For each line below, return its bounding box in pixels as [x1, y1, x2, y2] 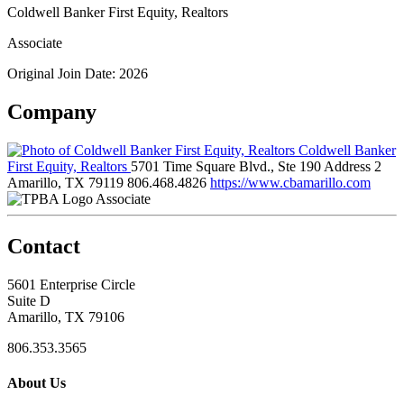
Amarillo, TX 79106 [7, 308, 124, 325]
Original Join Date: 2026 [7, 65, 148, 81]
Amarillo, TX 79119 [7, 174, 124, 190]
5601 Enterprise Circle [7, 276, 135, 292]
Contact [7, 234, 80, 258]
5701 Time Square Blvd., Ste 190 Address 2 [131, 158, 381, 174]
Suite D [7, 292, 50, 308]
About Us [7, 374, 66, 390]
